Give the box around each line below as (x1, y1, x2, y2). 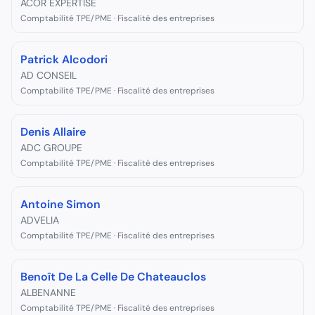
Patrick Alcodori (20, 52, 108, 67)
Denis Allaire (20, 124, 86, 139)
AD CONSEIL (20, 69, 77, 82)
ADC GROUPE (20, 141, 82, 154)
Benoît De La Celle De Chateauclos (20, 269, 206, 284)
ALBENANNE (20, 286, 76, 299)
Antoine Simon (20, 197, 101, 212)
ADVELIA (20, 214, 59, 226)
